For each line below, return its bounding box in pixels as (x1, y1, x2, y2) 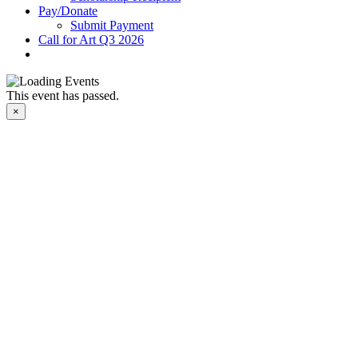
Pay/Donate (38, 4, 97, 18)
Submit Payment (70, 18, 153, 32)
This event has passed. (6, 89, 119, 102)
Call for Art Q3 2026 (38, 33, 144, 46)
